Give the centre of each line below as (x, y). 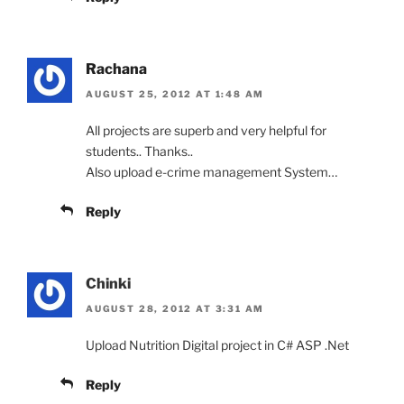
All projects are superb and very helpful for (206, 130)
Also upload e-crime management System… (211, 171)
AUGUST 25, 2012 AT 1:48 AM (175, 93)
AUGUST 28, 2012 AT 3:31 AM (175, 309)
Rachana (116, 69)
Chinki (108, 283)
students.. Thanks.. (139, 151)
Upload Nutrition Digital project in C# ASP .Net (217, 345)
